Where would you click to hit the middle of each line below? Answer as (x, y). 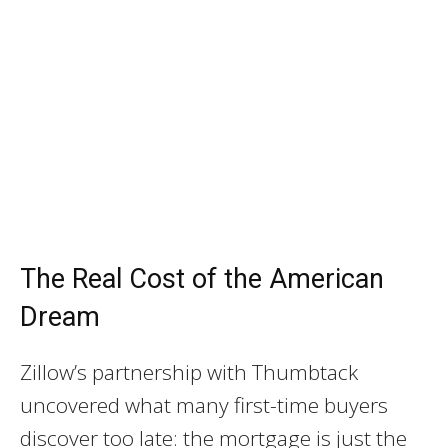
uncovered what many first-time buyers (204, 404)
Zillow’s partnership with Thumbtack (189, 371)
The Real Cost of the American (202, 278)
